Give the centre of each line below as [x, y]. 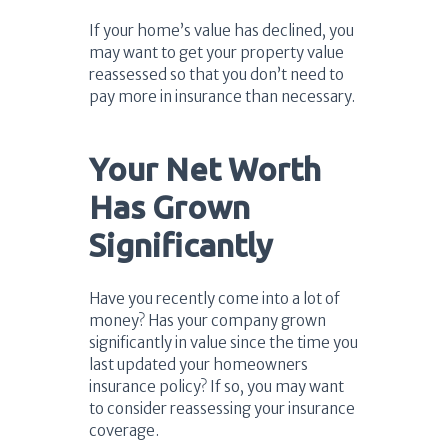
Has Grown [169, 207]
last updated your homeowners [198, 365]
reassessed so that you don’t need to [216, 75]
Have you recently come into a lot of [214, 299]
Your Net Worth [205, 169]
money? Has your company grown [207, 321]
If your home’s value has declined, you [221, 31]
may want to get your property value [216, 53]
